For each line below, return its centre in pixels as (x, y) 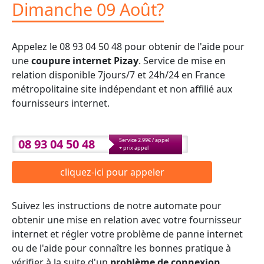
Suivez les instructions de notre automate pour (117, 205)
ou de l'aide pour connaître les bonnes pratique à (121, 248)
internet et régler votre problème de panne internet (127, 234)
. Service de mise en (182, 60)
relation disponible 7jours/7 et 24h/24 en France (118, 75)
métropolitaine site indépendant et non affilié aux (122, 89)
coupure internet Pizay (85, 60)
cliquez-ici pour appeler (112, 172)
